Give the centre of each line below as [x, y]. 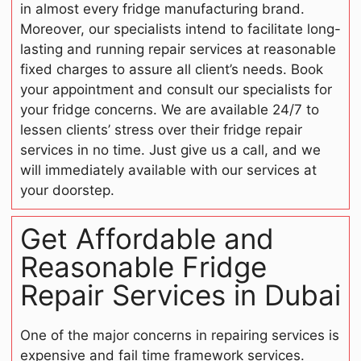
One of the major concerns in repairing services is [180, 336]
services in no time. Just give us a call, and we [170, 150]
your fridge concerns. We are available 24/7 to [170, 110]
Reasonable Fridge [143, 267]
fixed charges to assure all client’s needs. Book [172, 70]
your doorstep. [67, 191]
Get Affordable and [147, 239]
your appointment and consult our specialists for [176, 90]
